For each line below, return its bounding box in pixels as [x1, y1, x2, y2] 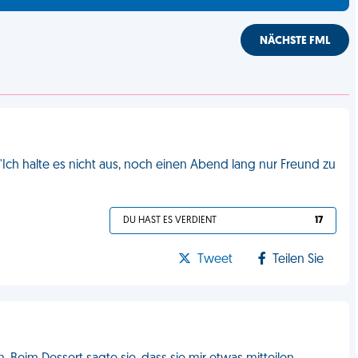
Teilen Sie [272, 253, 324, 266]
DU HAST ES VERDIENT [123, 216, 217, 225]
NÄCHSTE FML [260, 35, 331, 47]
